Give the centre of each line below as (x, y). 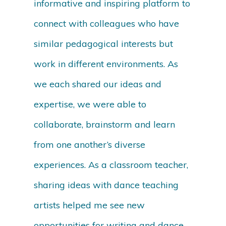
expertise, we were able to (90, 104)
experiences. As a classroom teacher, (111, 165)
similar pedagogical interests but (104, 44)
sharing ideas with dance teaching (106, 185)
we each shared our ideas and (98, 84)
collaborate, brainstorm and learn (105, 125)
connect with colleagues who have (107, 24)
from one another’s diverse (90, 145)
